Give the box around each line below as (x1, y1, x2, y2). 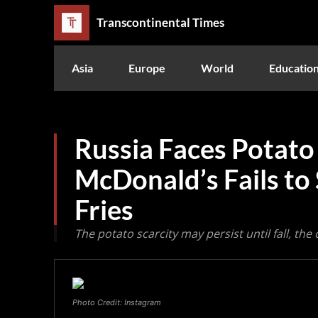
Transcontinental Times (97, 15, 224, 31)
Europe (128, 60, 165, 75)
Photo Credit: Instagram (72, 297, 161, 307)
